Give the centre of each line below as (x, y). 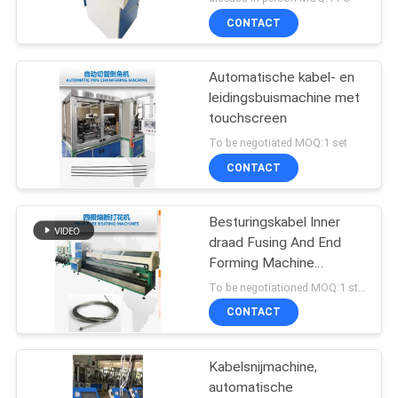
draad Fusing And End (275, 242)
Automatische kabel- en (282, 78)
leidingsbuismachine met (285, 98)
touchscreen (248, 119)
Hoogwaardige (254, 283)
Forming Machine (262, 263)
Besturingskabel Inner (275, 222)
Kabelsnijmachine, (263, 366)
